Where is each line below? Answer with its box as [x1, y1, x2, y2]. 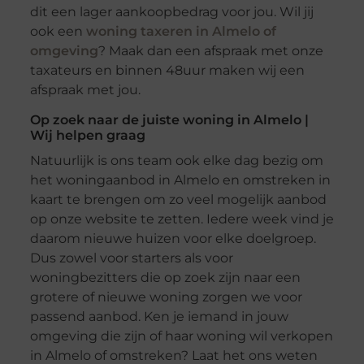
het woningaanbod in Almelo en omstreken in [29, 172, 331, 188]
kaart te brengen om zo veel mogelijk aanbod [29, 192, 327, 208]
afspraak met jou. [29, 82, 141, 98]
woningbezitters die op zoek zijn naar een [29, 270, 301, 286]
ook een [29, 24, 86, 40]
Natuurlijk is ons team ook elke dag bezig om [29, 153, 323, 169]
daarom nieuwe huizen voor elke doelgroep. [29, 231, 316, 247]
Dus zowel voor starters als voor [29, 250, 233, 266]
